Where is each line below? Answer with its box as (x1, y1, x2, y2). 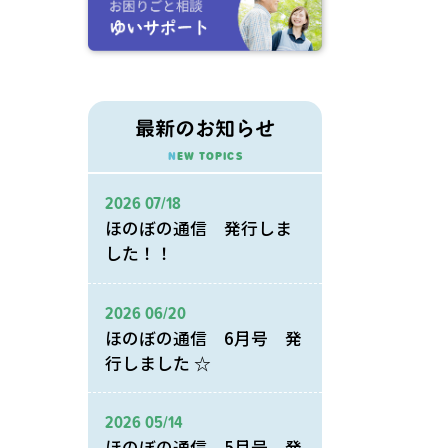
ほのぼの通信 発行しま (105, 215, 293, 240)
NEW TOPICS (176, 147, 243, 166)
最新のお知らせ (135, 117, 276, 138)
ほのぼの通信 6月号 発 (105, 325, 303, 350)
